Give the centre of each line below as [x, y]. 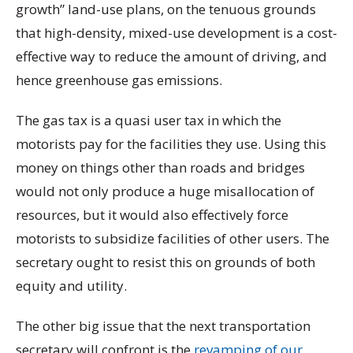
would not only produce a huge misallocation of [165, 191]
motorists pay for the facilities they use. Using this [171, 144]
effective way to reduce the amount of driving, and [171, 56]
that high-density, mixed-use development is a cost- [176, 32]
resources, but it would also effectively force [152, 215]
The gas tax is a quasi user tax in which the [149, 121]
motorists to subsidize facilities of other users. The [173, 239]
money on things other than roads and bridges [160, 168]
